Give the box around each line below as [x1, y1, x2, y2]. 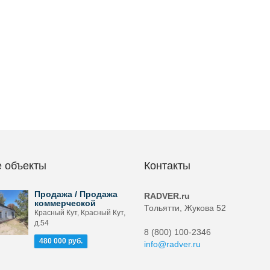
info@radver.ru [144, 239, 201, 249]
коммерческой [34, 198, 96, 208]
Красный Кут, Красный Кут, [34, 209, 125, 217]
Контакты [144, 160, 190, 172]
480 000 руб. [39, 237, 83, 245]
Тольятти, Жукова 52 [144, 203, 226, 213]
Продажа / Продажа [34, 189, 118, 199]
